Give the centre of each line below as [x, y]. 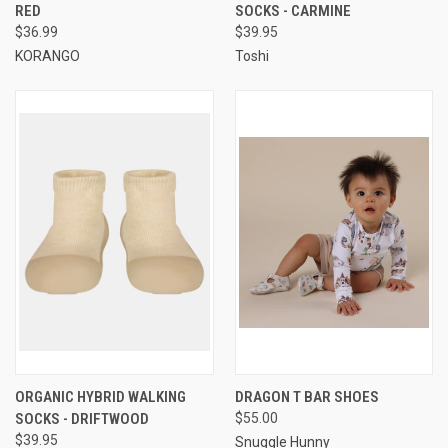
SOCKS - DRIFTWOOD [82, 418]
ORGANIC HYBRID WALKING [100, 396]
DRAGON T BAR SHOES [306, 396]
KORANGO [47, 55]
